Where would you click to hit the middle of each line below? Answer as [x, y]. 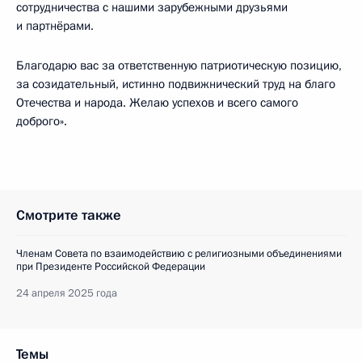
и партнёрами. [55, 26]
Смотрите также [69, 215]
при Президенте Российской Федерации [111, 267]
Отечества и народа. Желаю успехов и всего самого [157, 103]
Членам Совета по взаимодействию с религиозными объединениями [179, 254]
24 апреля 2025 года [67, 293]
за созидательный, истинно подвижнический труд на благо [176, 84]
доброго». [42, 121]
